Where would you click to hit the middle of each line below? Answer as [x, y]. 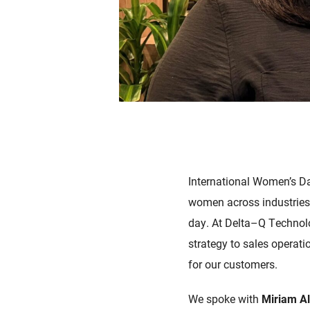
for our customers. [233, 264]
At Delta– [235, 223]
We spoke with [225, 299]
